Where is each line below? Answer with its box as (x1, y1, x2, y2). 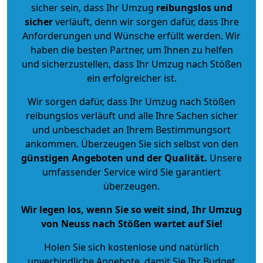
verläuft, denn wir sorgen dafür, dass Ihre (52, 15, 239, 28)
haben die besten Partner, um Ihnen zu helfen (30, 43, 233, 56)
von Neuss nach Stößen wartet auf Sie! (41, 217, 222, 230)
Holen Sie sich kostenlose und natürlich (44, 240, 219, 254)
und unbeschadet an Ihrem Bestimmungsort (32, 123, 231, 136)
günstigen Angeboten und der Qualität (21, 151, 204, 164)
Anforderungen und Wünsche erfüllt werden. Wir (22, 29, 241, 42)
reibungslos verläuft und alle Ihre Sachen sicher (25, 109, 238, 122)
